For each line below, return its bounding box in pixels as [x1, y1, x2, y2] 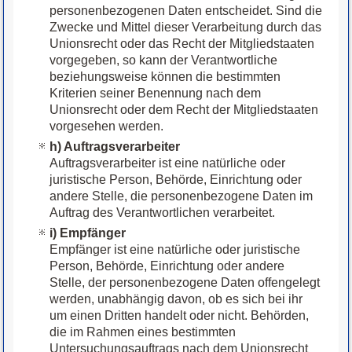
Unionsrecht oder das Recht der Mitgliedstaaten [49, 37, 315, 51]
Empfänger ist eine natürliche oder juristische [49, 243, 301, 257]
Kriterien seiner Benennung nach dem [49, 86, 262, 101]
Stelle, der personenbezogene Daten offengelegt [49, 276, 321, 290]
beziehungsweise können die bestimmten [49, 70, 281, 84]
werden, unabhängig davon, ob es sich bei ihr [49, 292, 303, 306]
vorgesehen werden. [49, 119, 164, 134]
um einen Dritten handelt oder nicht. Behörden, [49, 309, 310, 323]
